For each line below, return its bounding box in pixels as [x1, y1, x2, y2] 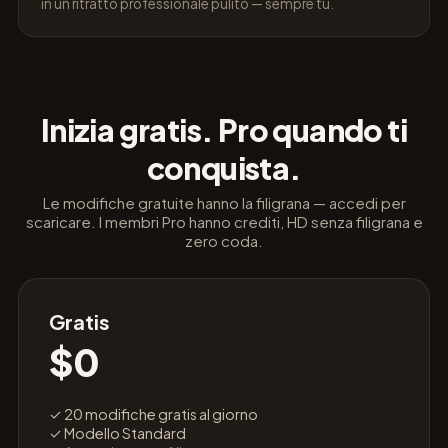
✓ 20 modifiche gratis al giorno [49, 405, 258, 423]
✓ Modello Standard [49, 424, 186, 442]
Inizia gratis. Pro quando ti [40, 111, 408, 149]
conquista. [146, 149, 302, 187]
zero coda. [185, 231, 263, 250]
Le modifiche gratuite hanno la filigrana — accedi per [42, 193, 406, 212]
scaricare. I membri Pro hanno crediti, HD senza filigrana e [25, 212, 423, 231]
